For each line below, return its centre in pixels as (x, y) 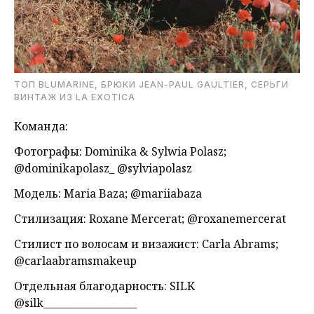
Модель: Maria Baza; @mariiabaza (108, 193)
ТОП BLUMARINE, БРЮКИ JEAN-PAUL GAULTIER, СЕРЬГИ (151, 84)
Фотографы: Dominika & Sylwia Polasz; (120, 151)
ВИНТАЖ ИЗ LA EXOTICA (75, 97)
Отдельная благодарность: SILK (104, 286)
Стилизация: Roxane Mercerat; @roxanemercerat (150, 218)
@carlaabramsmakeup (75, 260)
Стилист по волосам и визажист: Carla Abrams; (146, 244)
